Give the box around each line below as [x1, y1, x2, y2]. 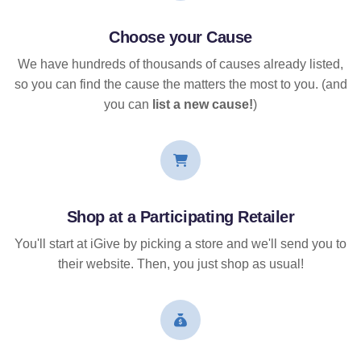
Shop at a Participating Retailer [66, 208, 295, 226]
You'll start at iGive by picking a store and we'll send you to [15, 237, 346, 251]
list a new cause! [152, 98, 253, 112]
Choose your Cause [109, 28, 252, 47]
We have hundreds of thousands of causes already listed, [18, 57, 343, 72]
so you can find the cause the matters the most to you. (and [14, 77, 347, 92]
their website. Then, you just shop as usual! [57, 257, 304, 272]
